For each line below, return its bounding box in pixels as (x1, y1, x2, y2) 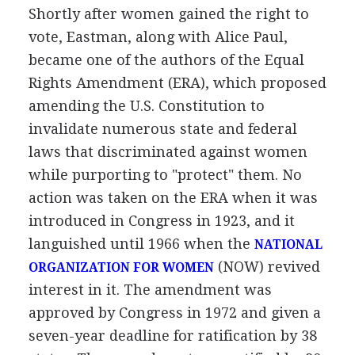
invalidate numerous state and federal (28, 120, 297, 137)
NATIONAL (254, 237, 323, 252)
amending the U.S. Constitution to (28, 97, 265, 114)
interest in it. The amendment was (28, 281, 272, 298)
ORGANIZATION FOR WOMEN (28, 260, 214, 275)
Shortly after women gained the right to (28, 5, 309, 22)
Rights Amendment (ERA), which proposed (28, 74, 326, 91)
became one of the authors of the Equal (28, 51, 304, 68)
